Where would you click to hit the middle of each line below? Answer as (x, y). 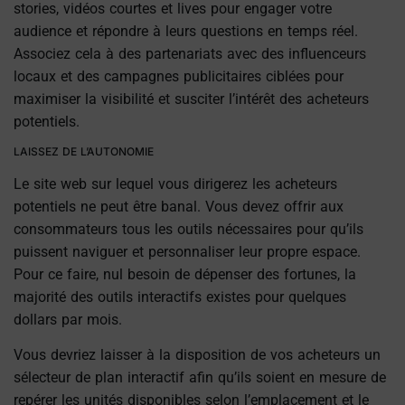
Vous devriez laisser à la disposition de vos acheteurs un (197, 355)
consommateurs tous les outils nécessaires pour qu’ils (188, 229)
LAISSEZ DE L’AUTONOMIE (87, 151)
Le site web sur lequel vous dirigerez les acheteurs (175, 184)
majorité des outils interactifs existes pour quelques (180, 297)
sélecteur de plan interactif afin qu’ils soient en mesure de (200, 378)
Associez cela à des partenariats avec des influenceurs (190, 53)
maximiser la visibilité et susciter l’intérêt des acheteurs (191, 99)
